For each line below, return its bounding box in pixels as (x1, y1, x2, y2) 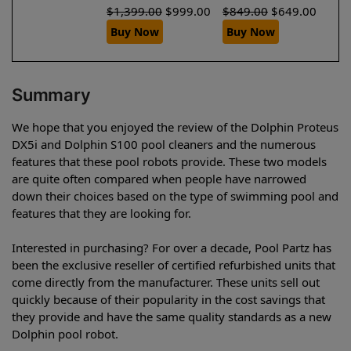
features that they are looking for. (12, 204, 191, 221)
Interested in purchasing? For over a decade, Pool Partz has (12, 239, 331, 255)
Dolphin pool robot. (12, 325, 118, 342)
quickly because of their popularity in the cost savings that (12, 291, 325, 307)
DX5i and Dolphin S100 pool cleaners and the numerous (12, 136, 316, 152)
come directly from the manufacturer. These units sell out (12, 273, 320, 290)
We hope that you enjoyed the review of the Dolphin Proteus (12, 118, 338, 135)
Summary (12, 84, 91, 105)
